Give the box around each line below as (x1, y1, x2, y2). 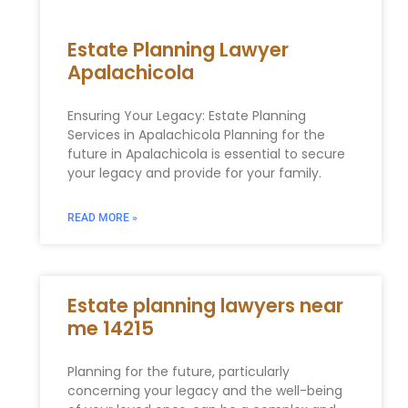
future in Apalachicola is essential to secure (66, 145, 345, 164)
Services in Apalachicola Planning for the (66, 126, 325, 145)
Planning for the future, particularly (66, 362, 290, 382)
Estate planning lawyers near (66, 292, 343, 320)
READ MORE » (66, 211, 138, 225)
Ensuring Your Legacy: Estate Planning (66, 107, 306, 126)
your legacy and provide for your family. (66, 164, 321, 183)
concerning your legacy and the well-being (66, 382, 342, 401)
